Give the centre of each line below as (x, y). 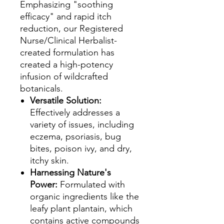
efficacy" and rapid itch (66, 16)
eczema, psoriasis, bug (75, 136)
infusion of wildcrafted (64, 76)
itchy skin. (49, 160)
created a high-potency (66, 64)
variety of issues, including (82, 124)
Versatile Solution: (66, 100)
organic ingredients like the (84, 196)
